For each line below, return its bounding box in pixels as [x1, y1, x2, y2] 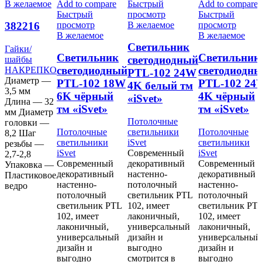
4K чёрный [198, 90, 255, 103]
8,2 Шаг [5, 128, 36, 139]
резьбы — [5, 139, 44, 149]
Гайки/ [5, 44, 32, 54]
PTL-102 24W [127, 67, 196, 80]
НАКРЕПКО [5, 65, 57, 75]
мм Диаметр [5, 107, 53, 118]
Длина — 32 [5, 96, 54, 107]
